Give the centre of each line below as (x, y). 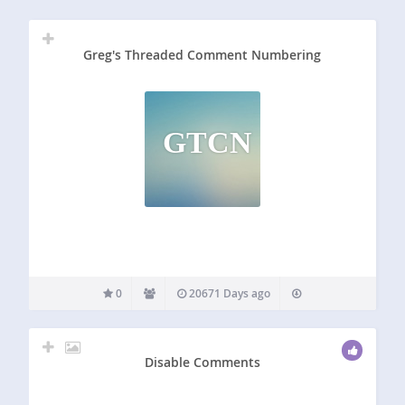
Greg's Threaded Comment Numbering (202, 54)
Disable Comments (202, 363)
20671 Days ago (229, 293)
